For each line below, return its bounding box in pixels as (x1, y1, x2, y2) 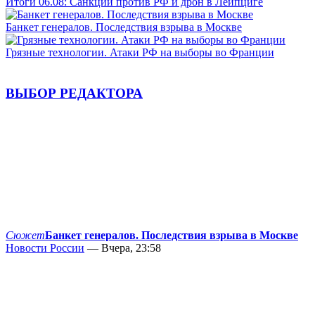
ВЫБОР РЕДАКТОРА (6, 86, 143, 101)
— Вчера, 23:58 (84, 242, 161, 255)
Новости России (6, 242, 84, 255)
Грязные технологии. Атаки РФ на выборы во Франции (6, 46, 274, 58)
